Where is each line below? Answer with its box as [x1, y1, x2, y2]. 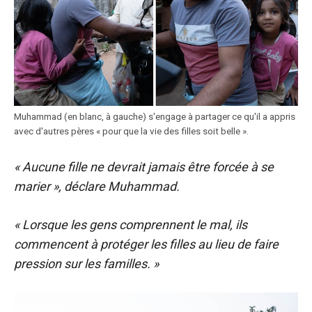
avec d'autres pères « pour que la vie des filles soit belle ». [14, 125, 249, 136]
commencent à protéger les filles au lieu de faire [14, 237, 279, 251]
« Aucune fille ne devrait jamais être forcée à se [14, 159, 274, 174]
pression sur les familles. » [14, 256, 159, 271]
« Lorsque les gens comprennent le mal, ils [14, 217, 247, 232]
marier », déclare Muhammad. [14, 179, 180, 194]
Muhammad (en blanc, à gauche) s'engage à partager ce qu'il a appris [14, 111, 295, 122]
